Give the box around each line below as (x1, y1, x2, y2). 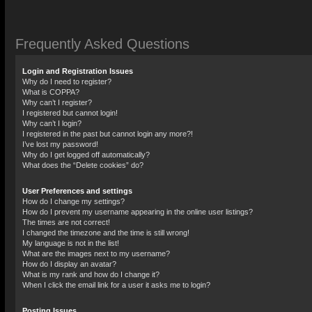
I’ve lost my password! (22, 140, 98, 148)
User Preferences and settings (22, 187, 132, 195)
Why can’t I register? (22, 98, 92, 107)
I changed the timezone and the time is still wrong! (22, 228, 189, 237)
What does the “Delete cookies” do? (22, 161, 143, 169)
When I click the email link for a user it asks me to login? (22, 281, 210, 289)
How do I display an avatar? (22, 260, 116, 268)
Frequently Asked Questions (15, 36, 189, 52)
